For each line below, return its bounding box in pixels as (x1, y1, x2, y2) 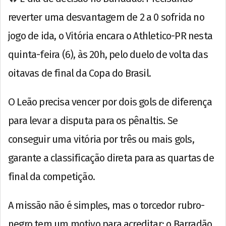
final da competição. (8, 170, 95, 183)
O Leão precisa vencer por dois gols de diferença (8, 95, 212, 108)
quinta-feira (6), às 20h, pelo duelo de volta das (8, 48, 208, 61)
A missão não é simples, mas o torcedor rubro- (8, 199, 205, 211)
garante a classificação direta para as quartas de (8, 151, 214, 164)
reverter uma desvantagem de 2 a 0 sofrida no (8, 11, 204, 23)
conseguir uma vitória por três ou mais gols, (8, 133, 194, 145)
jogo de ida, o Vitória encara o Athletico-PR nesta (8, 29, 213, 42)
